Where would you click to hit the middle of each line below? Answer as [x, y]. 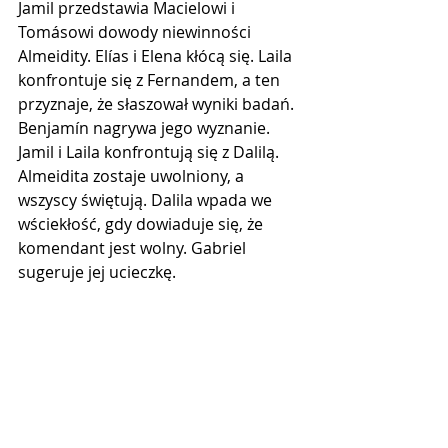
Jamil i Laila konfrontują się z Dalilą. [150, 151]
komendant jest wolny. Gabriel [134, 247]
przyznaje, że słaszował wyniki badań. [158, 103]
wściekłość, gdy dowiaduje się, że [142, 223]
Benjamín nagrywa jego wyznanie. [146, 127]
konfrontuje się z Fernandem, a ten [151, 79]
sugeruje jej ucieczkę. [97, 271]
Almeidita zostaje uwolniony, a [133, 175]
